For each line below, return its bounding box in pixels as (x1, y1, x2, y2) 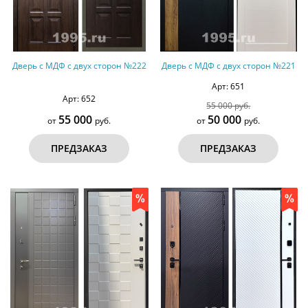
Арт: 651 (212, 80, 245, 92)
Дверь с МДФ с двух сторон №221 (161, 59, 296, 71)
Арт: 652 (63, 92, 96, 104)
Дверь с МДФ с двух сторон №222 (12, 59, 146, 71)
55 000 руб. (206, 99, 251, 111)
